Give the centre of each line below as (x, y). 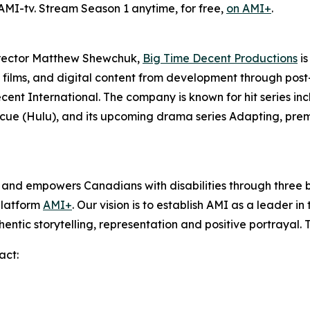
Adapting (254, 116)
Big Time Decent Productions (220, 58)
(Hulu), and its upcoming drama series (126, 116)
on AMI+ (249, 8)
